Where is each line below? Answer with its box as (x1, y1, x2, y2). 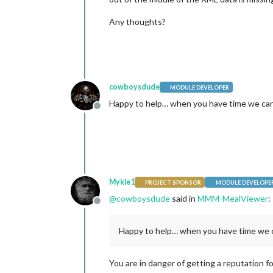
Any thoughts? (109, 16, 166, 27)
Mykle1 (109, 177, 135, 186)
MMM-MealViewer (197, 193, 268, 204)
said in (170, 193, 197, 204)
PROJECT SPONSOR (145, 179, 202, 186)
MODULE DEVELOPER (170, 83, 230, 91)
